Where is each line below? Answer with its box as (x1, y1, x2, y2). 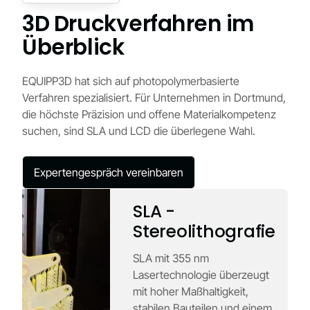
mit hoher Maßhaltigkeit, (133, 284, 249, 298)
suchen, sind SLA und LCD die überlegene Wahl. (22, 123, 256, 138)
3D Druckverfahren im (22, 8, 254, 39)
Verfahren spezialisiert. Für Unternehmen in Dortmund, (22, 90, 286, 104)
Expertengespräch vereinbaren (34, 165, 184, 180)
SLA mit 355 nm (133, 250, 210, 265)
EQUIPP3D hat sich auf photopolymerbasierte (22, 73, 240, 88)
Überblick (22, 31, 125, 62)
